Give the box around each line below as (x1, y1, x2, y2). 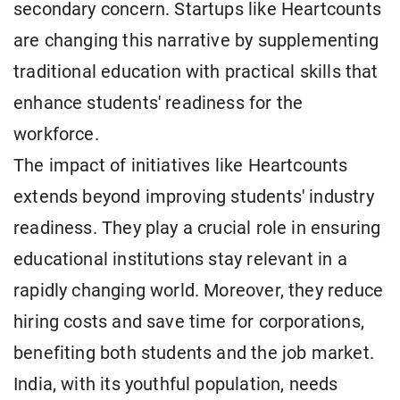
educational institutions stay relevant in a (13, 249, 347, 271)
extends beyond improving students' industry (13, 187, 374, 208)
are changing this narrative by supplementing (13, 30, 379, 52)
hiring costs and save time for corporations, (13, 312, 364, 333)
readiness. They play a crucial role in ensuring (13, 218, 381, 239)
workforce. (13, 124, 99, 146)
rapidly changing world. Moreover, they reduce (13, 280, 384, 302)
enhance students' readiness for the (13, 93, 304, 114)
